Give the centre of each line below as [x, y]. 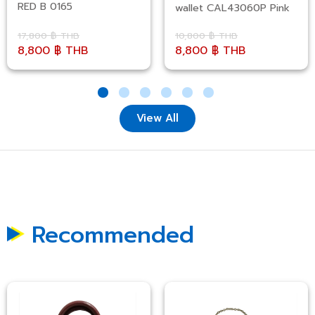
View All [157, 118]
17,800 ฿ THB [49, 36]
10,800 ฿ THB [206, 36]
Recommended [113, 236]
